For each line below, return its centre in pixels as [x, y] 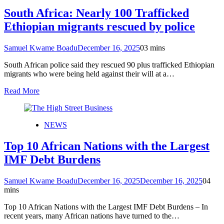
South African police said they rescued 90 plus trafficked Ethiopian [109, 65]
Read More [22, 91]
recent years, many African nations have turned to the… [92, 215]
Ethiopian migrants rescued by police [99, 27]
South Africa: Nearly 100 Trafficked [96, 13]
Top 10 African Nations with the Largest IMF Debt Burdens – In [106, 206]
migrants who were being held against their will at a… [89, 74]
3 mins [154, 48]
